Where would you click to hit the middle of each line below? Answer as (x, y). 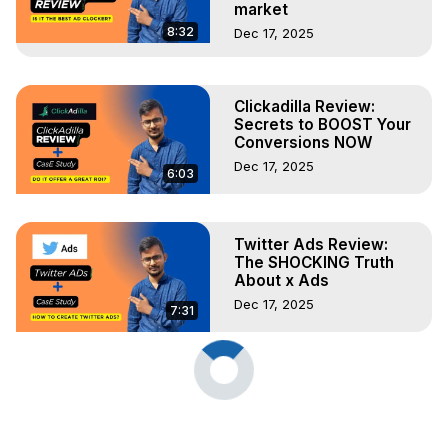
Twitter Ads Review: (311, 244)
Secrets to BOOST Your (322, 125)
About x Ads (281, 280)
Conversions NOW (303, 143)
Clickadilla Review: (304, 107)
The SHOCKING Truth (314, 262)
